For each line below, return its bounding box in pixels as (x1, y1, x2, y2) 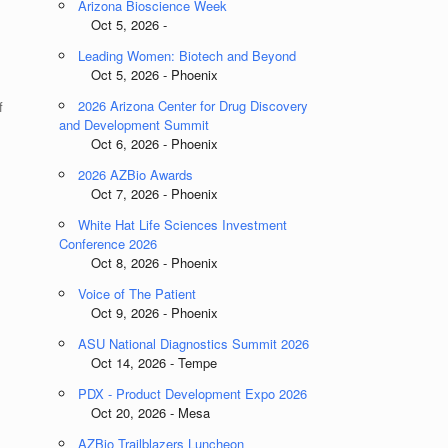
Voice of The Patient (78, 284, 197, 303)
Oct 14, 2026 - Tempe (59, 353, 218, 372)
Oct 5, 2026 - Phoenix (59, 65, 219, 84)
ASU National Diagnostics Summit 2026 (78, 334, 310, 353)
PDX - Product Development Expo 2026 (78, 384, 308, 403)
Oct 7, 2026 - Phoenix (59, 184, 219, 203)
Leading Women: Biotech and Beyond (78, 46, 297, 65)
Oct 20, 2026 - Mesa (59, 403, 211, 422)
